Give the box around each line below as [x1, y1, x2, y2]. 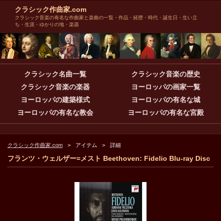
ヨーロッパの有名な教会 [17, 109, 93, 117]
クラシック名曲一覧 [24, 70, 86, 78]
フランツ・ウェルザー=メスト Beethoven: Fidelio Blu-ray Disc [7, 154, 210, 163]
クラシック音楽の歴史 [131, 70, 200, 78]
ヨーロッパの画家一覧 [131, 83, 200, 91]
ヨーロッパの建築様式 [21, 96, 90, 104]
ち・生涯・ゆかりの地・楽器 [15, 22, 79, 27]
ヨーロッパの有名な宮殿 [128, 109, 204, 117]
